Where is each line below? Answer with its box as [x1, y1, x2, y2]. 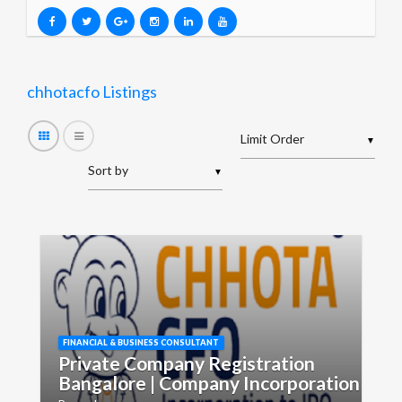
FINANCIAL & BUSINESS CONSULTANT [63, 337, 220, 347]
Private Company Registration [58, 352, 315, 374]
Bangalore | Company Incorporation [58, 371, 360, 394]
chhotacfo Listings [27, 82, 157, 101]
